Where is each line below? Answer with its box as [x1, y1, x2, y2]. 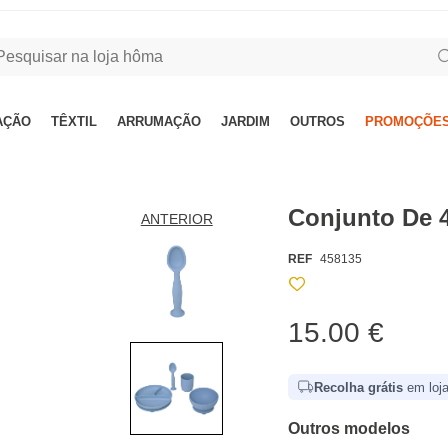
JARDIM [221, 114, 270, 129]
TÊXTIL [51, 114, 97, 129]
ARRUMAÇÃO [117, 114, 201, 129]
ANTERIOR [140, 211, 213, 227]
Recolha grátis [314, 379, 404, 395]
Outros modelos [288, 420, 411, 437]
